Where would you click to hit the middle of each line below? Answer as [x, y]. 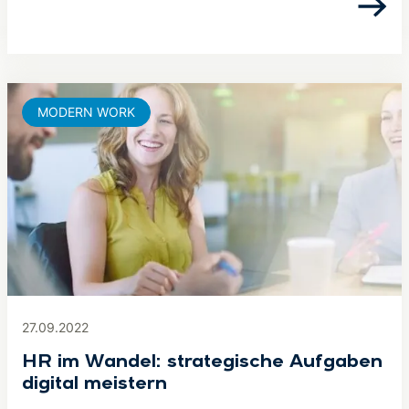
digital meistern [94, 384]
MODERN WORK [86, 112]
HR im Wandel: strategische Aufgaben [202, 362]
